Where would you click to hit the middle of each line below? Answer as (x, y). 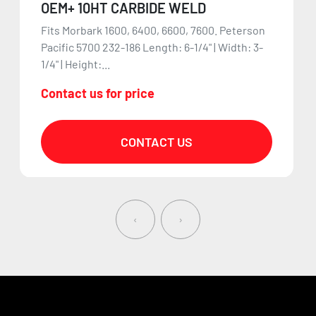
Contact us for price (97, 93)
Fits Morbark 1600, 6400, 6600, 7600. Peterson (153, 30)
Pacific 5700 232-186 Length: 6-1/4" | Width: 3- (152, 47)
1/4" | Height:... (75, 63)
